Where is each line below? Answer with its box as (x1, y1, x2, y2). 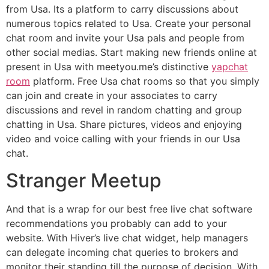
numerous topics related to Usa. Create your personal (6, 17, 251, 30)
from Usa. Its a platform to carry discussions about (6, 3, 238, 16)
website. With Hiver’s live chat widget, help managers (6, 231, 248, 244)
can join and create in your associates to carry (6, 89, 217, 102)
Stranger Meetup (6, 168, 162, 192)
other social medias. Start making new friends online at (6, 46, 257, 59)
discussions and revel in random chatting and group (6, 104, 242, 116)
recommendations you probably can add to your (6, 217, 227, 229)
